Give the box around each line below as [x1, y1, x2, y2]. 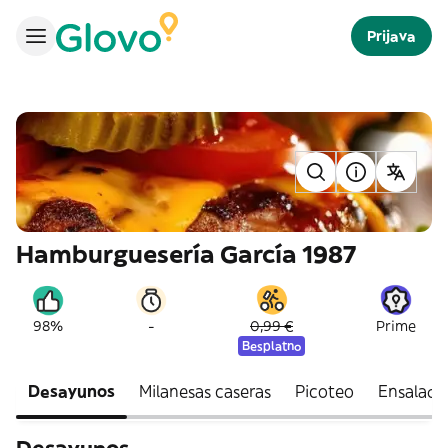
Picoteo [295, 381, 354, 401]
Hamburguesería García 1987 [16, 239, 356, 269]
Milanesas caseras [139, 381, 271, 401]
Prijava [367, 27, 416, 45]
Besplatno [242, 338, 301, 353]
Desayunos [28, 381, 115, 401]
